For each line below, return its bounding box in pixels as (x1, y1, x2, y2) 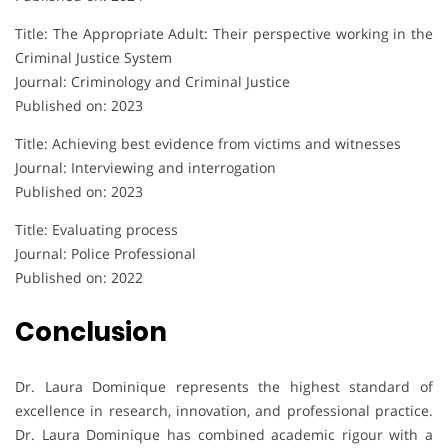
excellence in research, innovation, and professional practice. (15, 400, 433, 420)
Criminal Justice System (15, 47, 172, 67)
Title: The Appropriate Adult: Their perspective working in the (15, 23, 433, 43)
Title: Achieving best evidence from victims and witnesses (15, 133, 401, 153)
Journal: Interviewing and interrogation (15, 157, 276, 177)
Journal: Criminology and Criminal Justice (15, 71, 290, 91)
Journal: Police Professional (15, 243, 196, 263)
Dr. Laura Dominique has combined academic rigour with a (15, 424, 433, 444)
